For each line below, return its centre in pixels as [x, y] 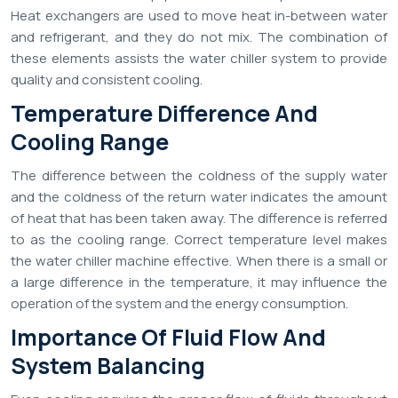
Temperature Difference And [164, 114]
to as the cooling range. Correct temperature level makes [199, 240]
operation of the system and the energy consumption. [179, 304]
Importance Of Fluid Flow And [168, 338]
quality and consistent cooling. [107, 80]
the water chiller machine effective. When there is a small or [199, 261]
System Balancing [108, 366]
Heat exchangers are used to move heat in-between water [199, 16]
